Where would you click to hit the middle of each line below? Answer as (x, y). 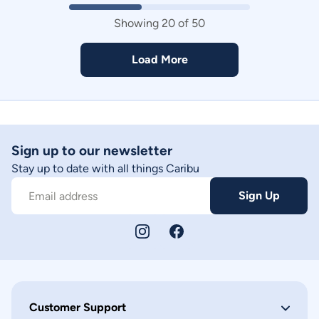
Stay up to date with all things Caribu (105, 168)
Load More (159, 59)
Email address (63, 196)
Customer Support (78, 307)
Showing (138, 23)
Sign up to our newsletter (92, 151)
